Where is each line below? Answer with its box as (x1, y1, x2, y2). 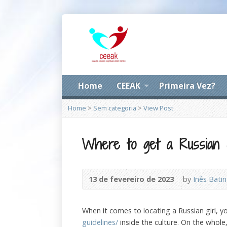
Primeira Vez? (159, 80, 215, 91)
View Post (143, 103, 173, 112)
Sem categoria (93, 103, 136, 112)
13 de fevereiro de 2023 (89, 174, 174, 184)
